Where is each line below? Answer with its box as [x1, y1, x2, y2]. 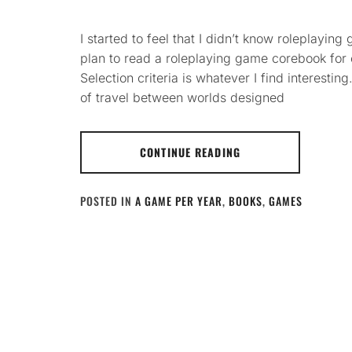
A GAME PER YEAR [135, 192, 222, 209]
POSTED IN [80, 192, 135, 209]
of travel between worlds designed [80, 90, 284, 105]
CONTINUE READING [140, 144, 240, 160]
